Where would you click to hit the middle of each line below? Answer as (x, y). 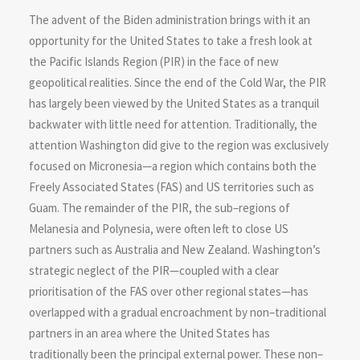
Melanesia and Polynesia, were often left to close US (159, 229)
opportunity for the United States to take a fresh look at (171, 41)
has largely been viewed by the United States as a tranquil (174, 103)
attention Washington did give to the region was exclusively (179, 145)
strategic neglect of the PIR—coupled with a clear (154, 270)
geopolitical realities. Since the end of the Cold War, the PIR (178, 82)
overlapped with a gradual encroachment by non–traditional (178, 312)
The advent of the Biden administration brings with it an (170, 20)
